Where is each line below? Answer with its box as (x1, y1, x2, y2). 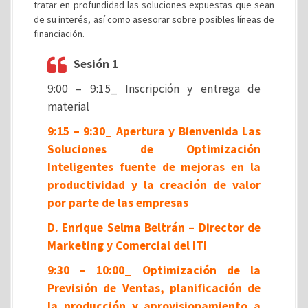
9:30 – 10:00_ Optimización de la (47, 263, 261, 278)
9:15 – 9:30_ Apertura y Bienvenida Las (47, 124, 261, 139)
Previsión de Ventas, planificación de (47, 280, 261, 296)
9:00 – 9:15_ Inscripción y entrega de (47, 81, 261, 96)
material (47, 99, 89, 114)
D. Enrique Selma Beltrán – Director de (47, 220, 261, 235)
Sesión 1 (74, 56, 118, 71)
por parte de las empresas (47, 195, 188, 210)
